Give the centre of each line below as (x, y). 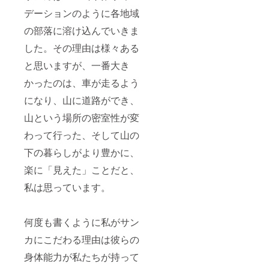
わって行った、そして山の (82, 135)
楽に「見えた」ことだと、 (82, 170)
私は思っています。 (67, 187)
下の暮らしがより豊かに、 (82, 153)
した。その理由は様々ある (82, 48)
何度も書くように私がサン (82, 222)
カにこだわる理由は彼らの (82, 240)
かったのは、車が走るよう (82, 83)
